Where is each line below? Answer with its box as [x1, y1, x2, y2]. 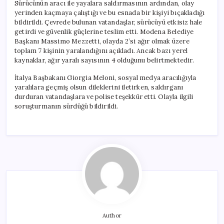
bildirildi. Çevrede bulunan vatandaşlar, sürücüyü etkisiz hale [14, 17, 202, 26]
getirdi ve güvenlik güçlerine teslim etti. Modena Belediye [14, 27, 194, 36]
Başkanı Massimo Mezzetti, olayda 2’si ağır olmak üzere [14, 36, 189, 45]
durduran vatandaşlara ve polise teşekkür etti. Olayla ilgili [14, 92, 193, 101]
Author [102, 211, 122, 219]
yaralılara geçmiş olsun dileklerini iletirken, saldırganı [14, 82, 183, 91]
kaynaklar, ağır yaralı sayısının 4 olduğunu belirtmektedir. [14, 55, 194, 64]
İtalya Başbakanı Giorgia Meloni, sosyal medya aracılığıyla [14, 73, 196, 82]
